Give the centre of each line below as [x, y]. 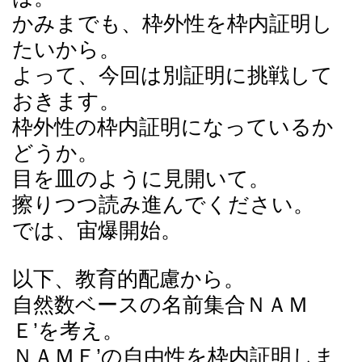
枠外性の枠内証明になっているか [173, 127]
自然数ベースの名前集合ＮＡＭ [160, 305]
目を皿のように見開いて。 [141, 179]
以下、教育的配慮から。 [128, 279]
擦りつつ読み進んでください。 [163, 205]
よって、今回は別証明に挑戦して [173, 76]
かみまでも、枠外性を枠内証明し [173, 24]
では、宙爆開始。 [97, 231]
